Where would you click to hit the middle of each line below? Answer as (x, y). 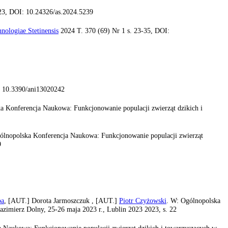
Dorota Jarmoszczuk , (64, 200)
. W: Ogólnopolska (193, 200)
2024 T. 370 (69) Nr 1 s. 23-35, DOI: (114, 31)
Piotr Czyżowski (143, 200)
